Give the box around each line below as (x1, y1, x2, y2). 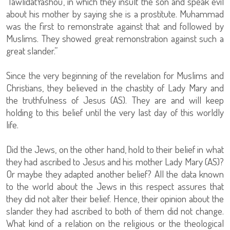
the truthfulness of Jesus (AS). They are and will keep (6, 93, 224, 107)
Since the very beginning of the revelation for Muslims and (6, 69, 224, 82)
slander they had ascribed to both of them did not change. (6, 204, 224, 218)
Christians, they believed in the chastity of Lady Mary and (6, 81, 224, 94)
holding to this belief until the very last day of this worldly (6, 106, 224, 119)
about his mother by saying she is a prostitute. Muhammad (6, 7, 224, 21)
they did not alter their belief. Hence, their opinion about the (6, 192, 224, 205)
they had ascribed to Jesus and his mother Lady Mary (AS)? (6, 155, 224, 168)
